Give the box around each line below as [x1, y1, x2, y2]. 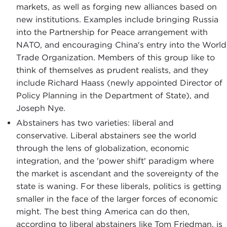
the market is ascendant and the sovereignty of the [16, 168, 218, 178]
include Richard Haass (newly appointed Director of [16, 78, 222, 88]
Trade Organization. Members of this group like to [16, 52, 215, 62]
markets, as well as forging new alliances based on [16, 2, 217, 12]
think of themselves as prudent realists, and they [16, 65, 208, 75]
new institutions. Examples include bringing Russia [16, 14, 218, 24]
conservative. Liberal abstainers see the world [16, 130, 197, 140]
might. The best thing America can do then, [16, 206, 190, 216]
